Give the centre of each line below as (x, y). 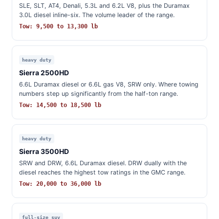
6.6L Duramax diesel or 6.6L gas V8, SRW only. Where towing (109, 84)
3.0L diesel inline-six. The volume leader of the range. (97, 15)
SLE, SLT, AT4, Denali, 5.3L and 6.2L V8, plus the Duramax (104, 6)
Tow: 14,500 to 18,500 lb (60, 105)
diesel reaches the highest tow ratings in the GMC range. (102, 172)
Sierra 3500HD (44, 151)
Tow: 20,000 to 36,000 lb (60, 184)
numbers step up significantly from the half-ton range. (99, 94)
